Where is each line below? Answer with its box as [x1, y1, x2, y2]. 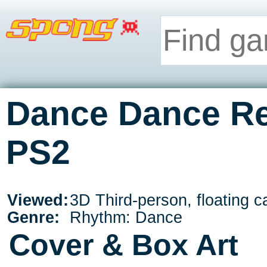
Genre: [7, 208, 60, 227]
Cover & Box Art [9, 228, 238, 262]
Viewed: [7, 191, 69, 210]
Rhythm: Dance [70, 208, 182, 227]
